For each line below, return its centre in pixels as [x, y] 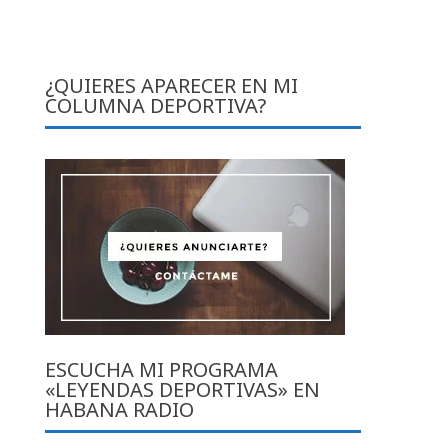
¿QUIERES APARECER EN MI [172, 85]
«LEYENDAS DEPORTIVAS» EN [183, 389]
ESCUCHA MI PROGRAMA [162, 369]
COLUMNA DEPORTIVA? [156, 105]
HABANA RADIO [120, 409]
